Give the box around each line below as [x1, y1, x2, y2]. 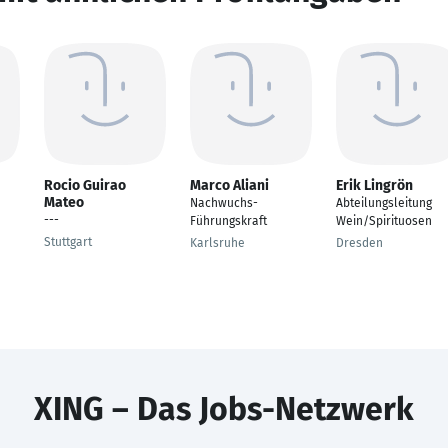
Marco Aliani [190, 177, 269, 194]
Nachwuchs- [190, 196, 258, 210]
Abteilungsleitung [336, 196, 432, 210]
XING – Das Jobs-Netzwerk [34, 390, 414, 428]
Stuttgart [44, 235, 92, 249]
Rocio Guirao [44, 177, 126, 194]
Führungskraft [190, 214, 267, 228]
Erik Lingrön [336, 177, 413, 194]
